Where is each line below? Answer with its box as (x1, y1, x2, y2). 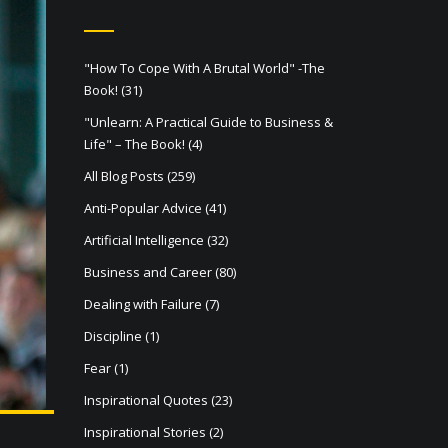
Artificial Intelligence (83, 231, 204, 249)
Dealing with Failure (83, 295, 202, 313)
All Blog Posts (83, 167, 164, 185)
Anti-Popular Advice (83, 199, 202, 217)
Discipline (83, 327, 142, 345)
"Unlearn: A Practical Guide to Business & (83, 113, 333, 131)
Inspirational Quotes (83, 391, 208, 409)
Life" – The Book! (83, 135, 185, 153)
